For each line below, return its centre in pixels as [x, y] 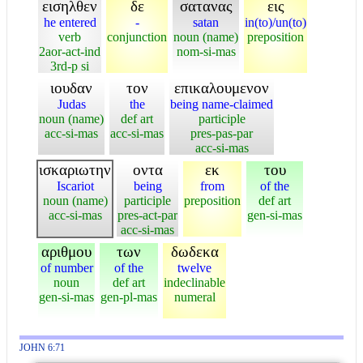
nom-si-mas [206, 51]
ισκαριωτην [75, 170]
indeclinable [194, 282]
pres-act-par [147, 215]
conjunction [137, 37]
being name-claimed [222, 104]
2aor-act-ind [70, 51]
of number [66, 268]
